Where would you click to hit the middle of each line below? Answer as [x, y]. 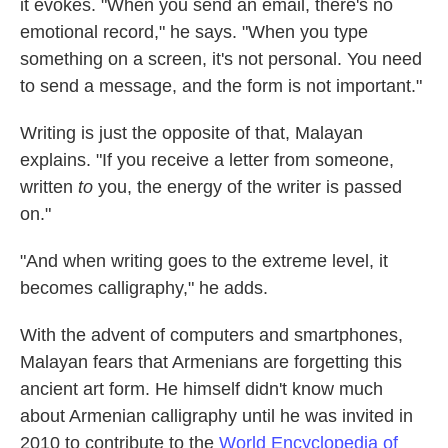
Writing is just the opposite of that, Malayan [191, 133]
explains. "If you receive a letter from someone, [207, 160]
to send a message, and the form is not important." [221, 86]
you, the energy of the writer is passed [247, 187]
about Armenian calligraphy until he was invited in [216, 416]
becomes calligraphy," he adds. [144, 288]
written [46, 187]
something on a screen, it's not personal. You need [221, 59]
